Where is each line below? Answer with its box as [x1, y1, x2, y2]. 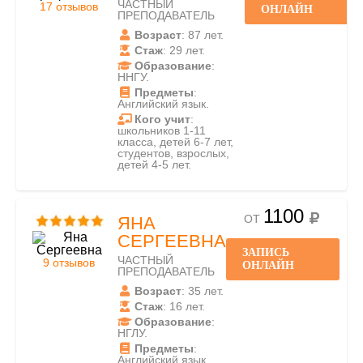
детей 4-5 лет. [117, 158, 191, 171]
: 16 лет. [163, 300, 205, 313]
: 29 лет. [163, 44, 205, 57]
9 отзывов [43, 256, 95, 269]
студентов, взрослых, [117, 147, 229, 160]
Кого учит [135, 113, 190, 126]
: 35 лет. [181, 284, 224, 297]
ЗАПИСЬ [242, 246, 289, 258]
